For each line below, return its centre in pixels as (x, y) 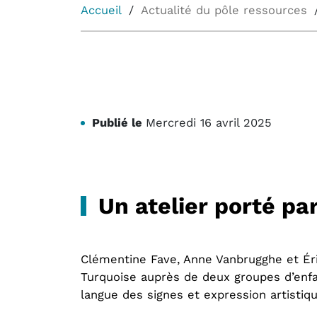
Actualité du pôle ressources (224, 10)
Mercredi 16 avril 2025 (209, 123)
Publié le (117, 123)
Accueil (101, 10)
